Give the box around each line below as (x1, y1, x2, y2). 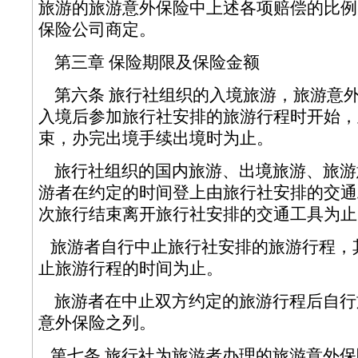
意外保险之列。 (38, 314, 193, 332)
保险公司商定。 (38, 21, 156, 38)
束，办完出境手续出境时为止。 (38, 129, 311, 147)
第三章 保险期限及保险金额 (38, 54, 297, 71)
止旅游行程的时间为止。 (38, 260, 261, 277)
